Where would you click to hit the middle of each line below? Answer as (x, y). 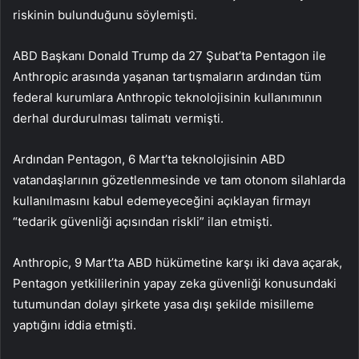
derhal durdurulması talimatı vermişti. (118, 119)
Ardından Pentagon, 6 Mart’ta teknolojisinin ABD (149, 159)
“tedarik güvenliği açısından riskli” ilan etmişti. (143, 222)
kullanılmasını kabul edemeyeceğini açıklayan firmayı (162, 201)
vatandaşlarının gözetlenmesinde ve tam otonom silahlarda (179, 180)
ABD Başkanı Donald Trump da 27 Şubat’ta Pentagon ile (169, 56)
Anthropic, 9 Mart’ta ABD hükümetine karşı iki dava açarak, (177, 263)
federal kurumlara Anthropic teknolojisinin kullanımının (167, 98)
